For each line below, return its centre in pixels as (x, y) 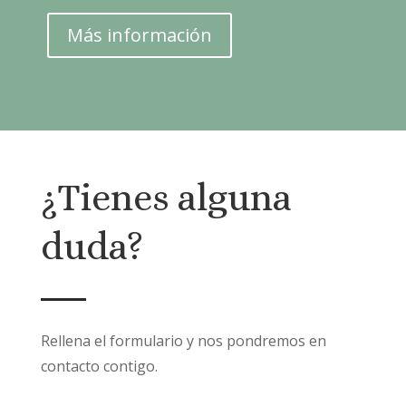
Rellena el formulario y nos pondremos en (183, 340)
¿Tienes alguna (166, 197)
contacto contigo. (99, 366)
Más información (139, 34)
